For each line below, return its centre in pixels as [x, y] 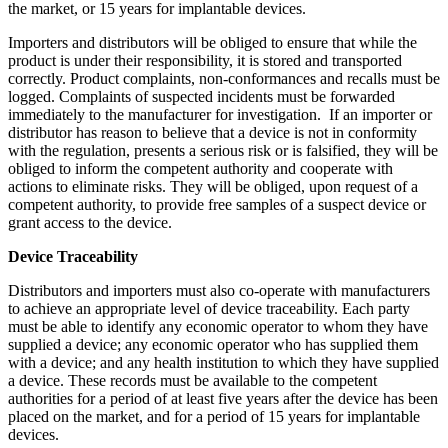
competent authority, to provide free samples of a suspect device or [217, 204]
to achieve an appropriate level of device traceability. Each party [209, 308]
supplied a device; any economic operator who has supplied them [213, 344]
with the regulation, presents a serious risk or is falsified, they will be [223, 150]
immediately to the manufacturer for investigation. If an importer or [220, 114]
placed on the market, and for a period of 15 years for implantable [214, 416]
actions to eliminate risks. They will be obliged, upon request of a [213, 186]
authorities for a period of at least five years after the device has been [223, 398]
